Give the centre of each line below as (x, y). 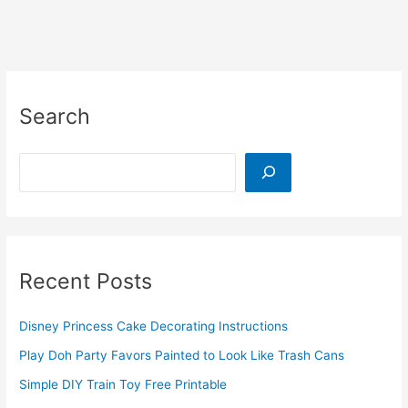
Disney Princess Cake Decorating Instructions (154, 326)
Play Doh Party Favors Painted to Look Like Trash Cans (182, 356)
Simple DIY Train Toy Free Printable (123, 385)
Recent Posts (86, 280)
